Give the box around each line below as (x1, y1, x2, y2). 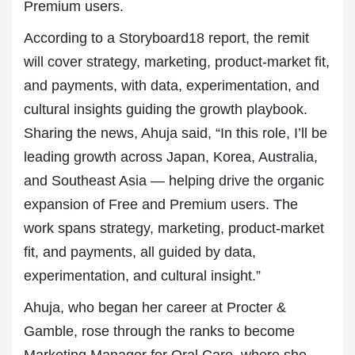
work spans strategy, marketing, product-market (24, 220, 324, 236)
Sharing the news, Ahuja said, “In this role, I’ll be (24, 125, 327, 141)
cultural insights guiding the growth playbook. (24, 101, 307, 117)
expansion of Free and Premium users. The (24, 197, 298, 212)
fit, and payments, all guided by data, (24, 244, 256, 260)
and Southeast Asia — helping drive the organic (24, 173, 324, 189)
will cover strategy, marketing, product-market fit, (24, 54, 330, 70)
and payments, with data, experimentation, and (24, 78, 319, 94)
